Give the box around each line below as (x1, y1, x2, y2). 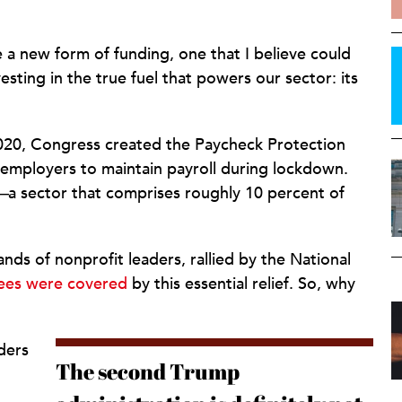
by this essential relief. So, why (127, 272, 355, 295)
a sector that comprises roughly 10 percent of (8, 181, 345, 205)
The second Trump (55, 356, 240, 386)
